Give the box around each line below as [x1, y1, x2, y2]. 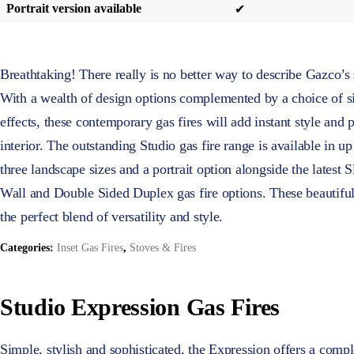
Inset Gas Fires [57, 241, 123, 254]
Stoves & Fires [130, 241, 196, 254]
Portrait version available [6, 2, 141, 15]
